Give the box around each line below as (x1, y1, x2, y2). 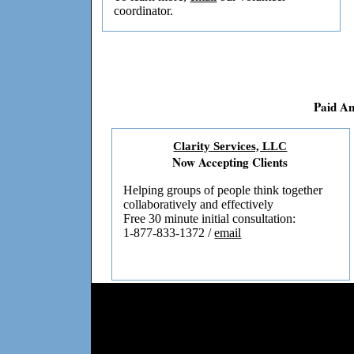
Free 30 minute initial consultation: (123, 212, 296, 226)
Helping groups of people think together (123, 183, 323, 198)
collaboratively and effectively (123, 198, 274, 212)
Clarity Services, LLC (173, 139, 288, 153)
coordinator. (114, 4, 174, 18)
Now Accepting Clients (172, 153, 288, 171)
